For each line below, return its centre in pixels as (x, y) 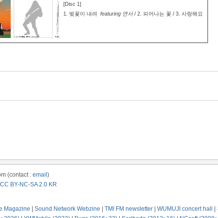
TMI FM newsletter (129, 209)
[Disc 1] (72, 4)
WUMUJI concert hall (185, 209)
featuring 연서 (116, 14)
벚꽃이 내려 (84, 14)
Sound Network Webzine (67, 209)
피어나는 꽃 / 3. (162, 14)
